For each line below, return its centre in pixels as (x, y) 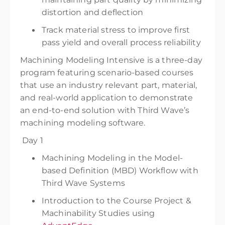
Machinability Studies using (98, 213)
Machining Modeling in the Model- (113, 158)
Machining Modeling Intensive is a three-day (111, 60)
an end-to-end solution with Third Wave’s (105, 110)
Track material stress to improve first (116, 30)
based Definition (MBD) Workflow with (120, 171)
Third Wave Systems (83, 183)
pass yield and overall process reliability (121, 42)
